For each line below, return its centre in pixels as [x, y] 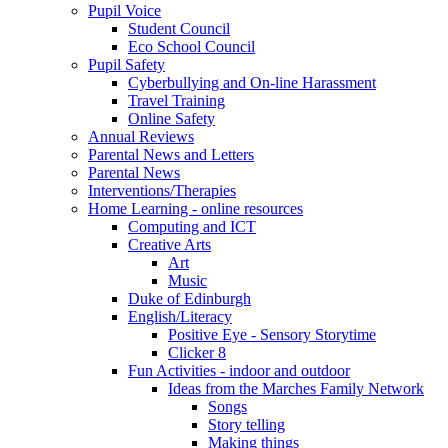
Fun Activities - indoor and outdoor [239, 370]
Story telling [246, 424]
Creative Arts [169, 244]
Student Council [179, 28]
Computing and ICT [192, 226]
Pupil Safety [126, 64]
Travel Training [176, 100]
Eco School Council [191, 46]
